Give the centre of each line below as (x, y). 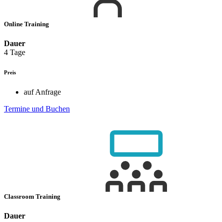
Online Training (27, 24)
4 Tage (15, 52)
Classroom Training (33, 197)
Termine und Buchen (37, 109)
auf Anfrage (42, 92)
